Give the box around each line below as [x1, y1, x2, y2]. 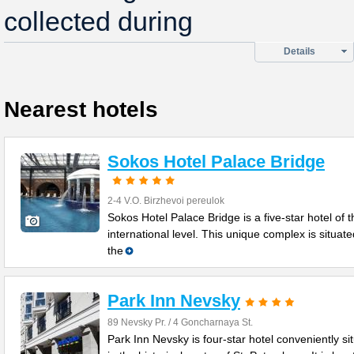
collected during [4, 6, 193, 36]
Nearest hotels [4, 97, 158, 122]
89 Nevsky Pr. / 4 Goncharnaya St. [107, 317, 253, 328]
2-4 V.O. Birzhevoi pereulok [107, 195, 224, 206]
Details [283, 46, 315, 57]
